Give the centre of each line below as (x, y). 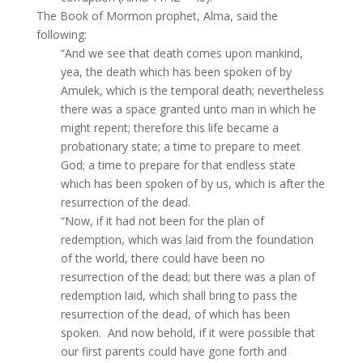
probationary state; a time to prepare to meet (180, 147)
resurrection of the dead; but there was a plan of (188, 277)
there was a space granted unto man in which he (188, 109)
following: (61, 35)
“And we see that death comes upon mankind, (181, 53)
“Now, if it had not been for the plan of (162, 221)
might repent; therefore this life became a (169, 128)
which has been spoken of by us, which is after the (192, 184)
